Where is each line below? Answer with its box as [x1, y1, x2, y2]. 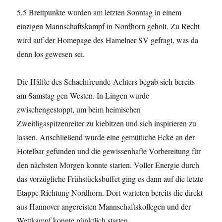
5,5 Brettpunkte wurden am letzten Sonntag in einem [17, 6, 182, 17]
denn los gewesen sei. [17, 48, 85, 59]
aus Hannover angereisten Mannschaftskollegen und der [17, 201, 191, 212]
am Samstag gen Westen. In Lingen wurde [17, 90, 150, 101]
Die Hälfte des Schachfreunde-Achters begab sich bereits [17, 76, 195, 87]
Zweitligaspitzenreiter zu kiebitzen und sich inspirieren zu [17, 117, 197, 128]
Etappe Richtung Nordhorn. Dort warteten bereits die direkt [17, 187, 203, 198]
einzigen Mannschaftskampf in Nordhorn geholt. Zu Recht [17, 20, 200, 31]
